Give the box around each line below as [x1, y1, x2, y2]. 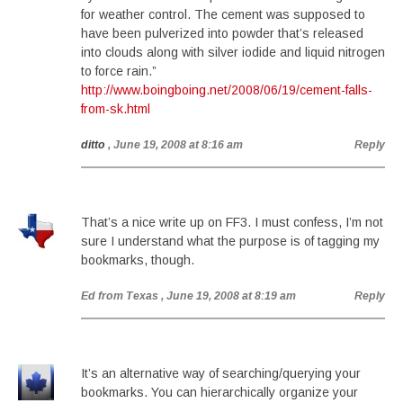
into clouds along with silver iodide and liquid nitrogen [81, 45, 385, 59]
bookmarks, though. [81, 253, 194, 267]
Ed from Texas [81, 290, 158, 302]
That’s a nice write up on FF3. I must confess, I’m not [81, 215, 383, 229]
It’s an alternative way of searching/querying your [81, 366, 361, 381]
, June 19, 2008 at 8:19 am [161, 290, 296, 302]
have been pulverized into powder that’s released [81, 26, 363, 40]
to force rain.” [81, 64, 157, 78]
